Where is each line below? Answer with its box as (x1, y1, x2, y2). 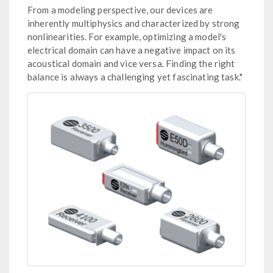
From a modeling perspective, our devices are (27, 4, 213, 15)
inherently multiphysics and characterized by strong (27, 17, 240, 29)
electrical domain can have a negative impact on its (27, 44, 236, 55)
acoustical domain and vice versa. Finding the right (27, 57, 235, 69)
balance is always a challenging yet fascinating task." (27, 71, 243, 82)
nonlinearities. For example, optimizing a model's (27, 30, 227, 42)
